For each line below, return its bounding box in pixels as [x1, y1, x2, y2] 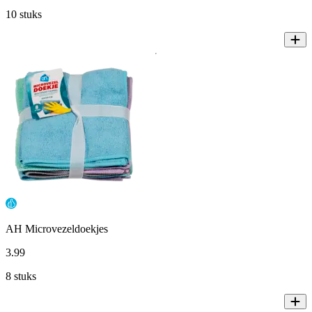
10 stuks [6, 8, 42, 21]
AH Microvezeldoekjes [6, 223, 108, 235]
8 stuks [6, 270, 36, 283]
